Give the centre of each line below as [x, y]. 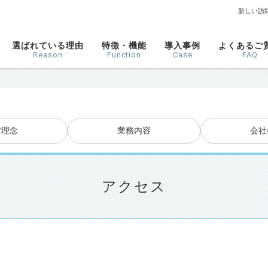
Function [124, 55]
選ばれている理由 [48, 45]
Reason [48, 55]
